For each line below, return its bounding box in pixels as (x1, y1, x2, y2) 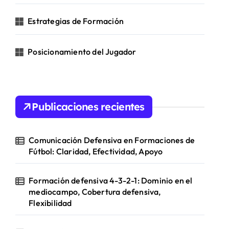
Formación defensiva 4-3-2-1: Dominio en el (29, 175, 193, 186)
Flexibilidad (29, 198, 72, 208)
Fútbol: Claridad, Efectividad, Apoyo (29, 146, 163, 156)
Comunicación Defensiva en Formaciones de (29, 135, 195, 145)
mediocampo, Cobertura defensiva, (29, 187, 161, 197)
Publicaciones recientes (32, 100, 145, 113)
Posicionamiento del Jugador (28, 47, 136, 57)
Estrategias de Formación (28, 16, 124, 26)
